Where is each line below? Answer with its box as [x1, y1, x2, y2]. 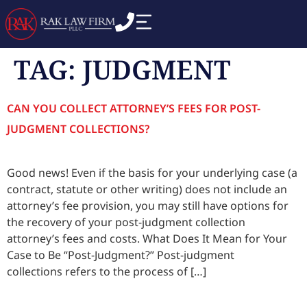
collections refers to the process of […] [7, 263, 206, 279]
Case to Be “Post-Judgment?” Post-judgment [7, 247, 234, 262]
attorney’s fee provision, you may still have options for [7, 197, 288, 213]
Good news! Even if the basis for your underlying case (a [7, 164, 297, 180]
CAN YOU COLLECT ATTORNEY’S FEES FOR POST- [7, 100, 260, 116]
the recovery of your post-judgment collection [7, 214, 245, 230]
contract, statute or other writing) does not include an [7, 181, 287, 197]
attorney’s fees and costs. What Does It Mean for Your [7, 230, 287, 246]
